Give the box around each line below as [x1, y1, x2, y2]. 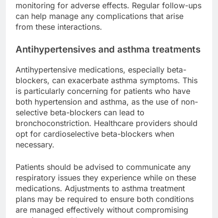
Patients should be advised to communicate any [16, 162, 191, 172]
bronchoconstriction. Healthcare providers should [16, 118, 198, 128]
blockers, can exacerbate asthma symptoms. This [16, 75, 198, 85]
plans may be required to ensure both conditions [16, 194, 194, 204]
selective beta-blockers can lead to [16, 107, 145, 117]
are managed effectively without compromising [16, 204, 188, 215]
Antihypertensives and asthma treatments [16, 44, 200, 55]
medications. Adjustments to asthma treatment [16, 183, 185, 193]
